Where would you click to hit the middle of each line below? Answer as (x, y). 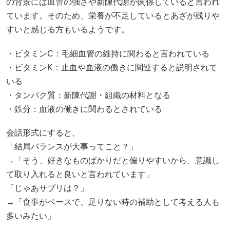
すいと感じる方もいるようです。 (68, 30)
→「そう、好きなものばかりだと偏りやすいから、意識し (113, 160)
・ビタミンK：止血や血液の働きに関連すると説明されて (112, 67)
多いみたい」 (31, 216)
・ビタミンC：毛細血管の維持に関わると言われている (108, 53)
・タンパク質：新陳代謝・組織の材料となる (88, 95)
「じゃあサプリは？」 (47, 188)
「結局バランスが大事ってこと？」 (72, 146)
